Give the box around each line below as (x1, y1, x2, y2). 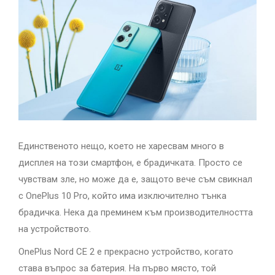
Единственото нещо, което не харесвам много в (18, 140, 224, 152)
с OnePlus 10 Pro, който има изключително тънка (18, 190, 227, 201)
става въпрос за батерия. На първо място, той (18, 262, 216, 274)
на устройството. (18, 223, 91, 234)
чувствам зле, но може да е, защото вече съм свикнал (18, 173, 252, 185)
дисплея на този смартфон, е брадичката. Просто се (18, 157, 242, 168)
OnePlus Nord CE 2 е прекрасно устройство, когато (18, 246, 233, 257)
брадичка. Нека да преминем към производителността (18, 206, 253, 218)
